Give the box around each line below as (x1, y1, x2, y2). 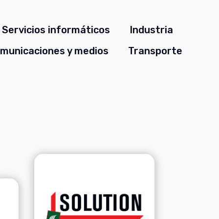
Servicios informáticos (2, 23, 110, 36)
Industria (130, 23, 173, 36)
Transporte (128, 44, 182, 57)
